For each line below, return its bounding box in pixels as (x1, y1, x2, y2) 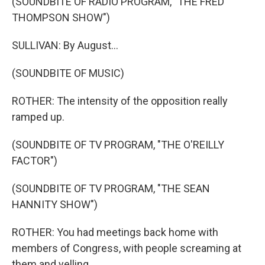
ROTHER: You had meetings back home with (12, 226, 218, 238)
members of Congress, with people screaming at (12, 242, 241, 254)
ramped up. (12, 111, 64, 123)
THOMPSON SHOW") (12, 11, 110, 24)
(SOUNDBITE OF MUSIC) (12, 67, 124, 79)
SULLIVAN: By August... (12, 39, 118, 51)
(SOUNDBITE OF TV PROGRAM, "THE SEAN (12, 182, 210, 195)
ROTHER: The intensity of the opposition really (12, 95, 228, 107)
